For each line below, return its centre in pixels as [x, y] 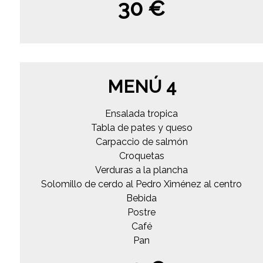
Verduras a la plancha [142, 170]
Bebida [142, 198]
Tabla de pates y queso [141, 127]
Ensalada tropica [142, 113]
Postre [142, 212]
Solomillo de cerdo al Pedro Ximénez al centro [142, 184]
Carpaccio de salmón [141, 141]
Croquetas [141, 156]
